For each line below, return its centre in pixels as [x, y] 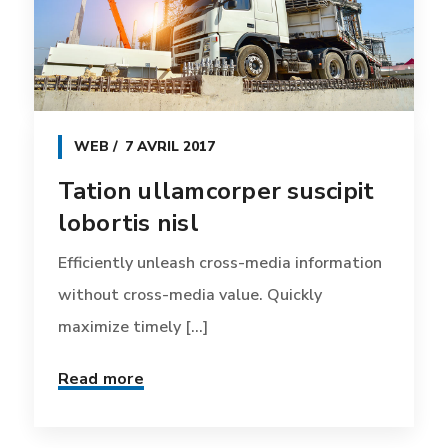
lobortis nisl [128, 222]
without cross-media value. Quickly [189, 294]
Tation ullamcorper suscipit [216, 190]
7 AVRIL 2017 [169, 146]
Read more [100, 378]
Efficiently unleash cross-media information [219, 262]
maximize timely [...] [132, 326]
